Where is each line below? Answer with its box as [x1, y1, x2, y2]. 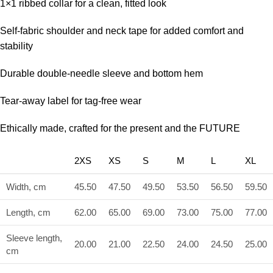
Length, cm [6, 207, 51, 218]
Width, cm [6, 181, 46, 192]
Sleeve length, [6, 232, 62, 243]
